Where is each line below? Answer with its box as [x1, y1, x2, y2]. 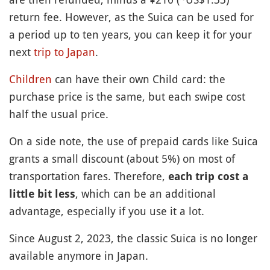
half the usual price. [9, 106, 108, 121]
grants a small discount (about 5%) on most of [9, 151, 235, 166]
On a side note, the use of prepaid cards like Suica [9, 133, 258, 148]
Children [9, 71, 52, 86]
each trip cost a [168, 169, 248, 183]
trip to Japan [34, 44, 95, 59]
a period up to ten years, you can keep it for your [9, 27, 252, 42]
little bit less [9, 187, 75, 200]
